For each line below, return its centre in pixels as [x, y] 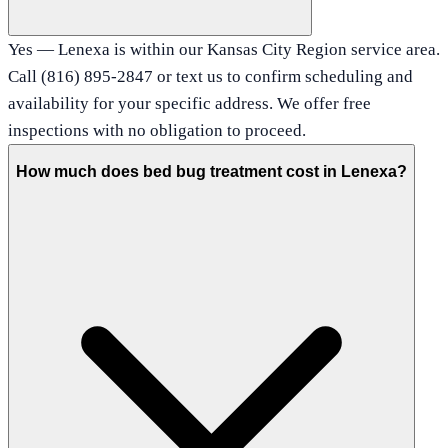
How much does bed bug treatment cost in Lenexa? [211, 171]
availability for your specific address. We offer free [189, 103]
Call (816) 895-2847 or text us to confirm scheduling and [210, 76]
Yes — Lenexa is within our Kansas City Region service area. [224, 49]
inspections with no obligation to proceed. [157, 130]
